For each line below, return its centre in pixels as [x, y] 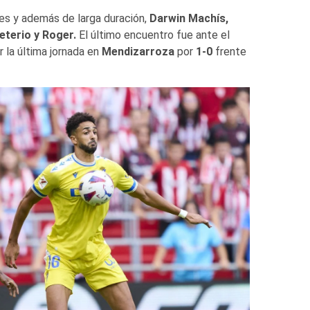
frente [229, 52]
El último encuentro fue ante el [154, 35]
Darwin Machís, [187, 19]
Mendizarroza [138, 52]
